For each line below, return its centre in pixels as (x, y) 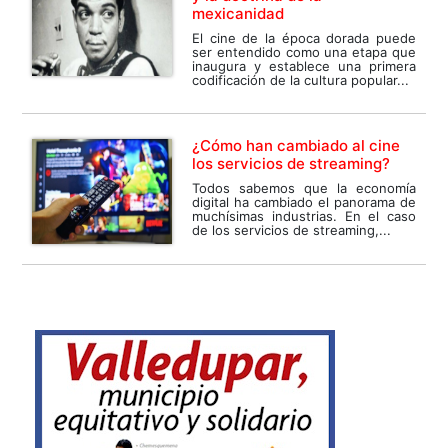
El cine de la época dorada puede (304, 37)
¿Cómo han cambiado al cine (296, 145)
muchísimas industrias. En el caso (304, 215)
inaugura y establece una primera (304, 65)
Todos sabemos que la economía (304, 187)
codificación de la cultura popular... (301, 79)
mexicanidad (238, 13)
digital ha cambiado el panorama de (304, 201)
